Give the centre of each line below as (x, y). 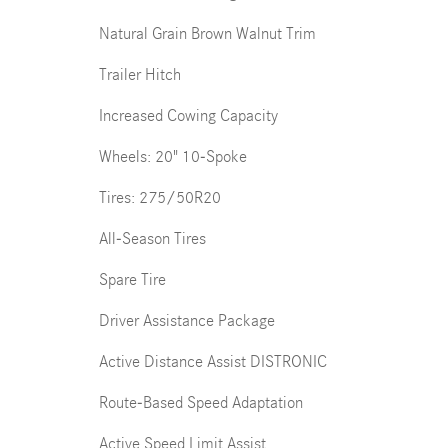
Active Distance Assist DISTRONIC (213, 361)
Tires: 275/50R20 (160, 197)
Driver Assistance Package (187, 320)
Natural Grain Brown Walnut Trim (207, 33)
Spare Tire (132, 279)
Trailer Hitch (140, 74)
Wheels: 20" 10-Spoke (173, 156)
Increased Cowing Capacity (188, 115)
